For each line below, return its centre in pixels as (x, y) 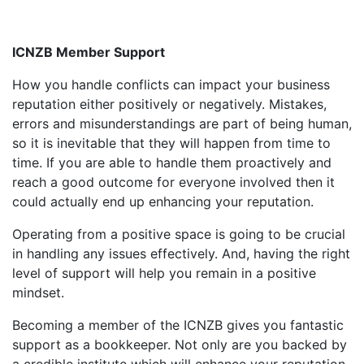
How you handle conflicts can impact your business (171, 84)
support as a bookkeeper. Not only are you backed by (180, 344)
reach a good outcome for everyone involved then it (173, 182)
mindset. (38, 292)
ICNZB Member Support (90, 52)
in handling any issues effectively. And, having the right (181, 253)
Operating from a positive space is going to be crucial (179, 234)
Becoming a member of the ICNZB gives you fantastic (178, 325)
